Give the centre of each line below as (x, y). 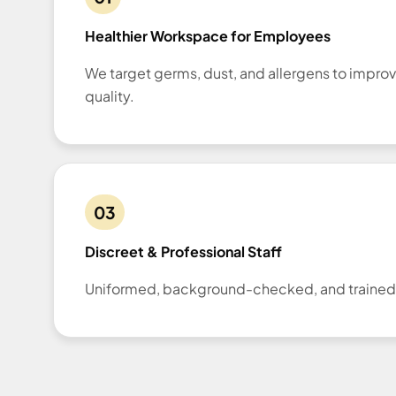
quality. (110, 96)
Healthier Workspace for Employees (208, 36)
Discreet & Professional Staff (183, 251)
